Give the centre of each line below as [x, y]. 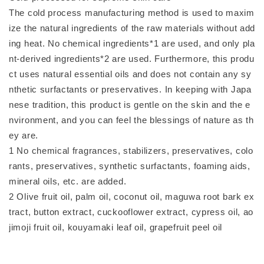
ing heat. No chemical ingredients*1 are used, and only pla [132, 43]
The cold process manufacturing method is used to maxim [132, 12]
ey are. [24, 135]
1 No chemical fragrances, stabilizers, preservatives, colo [131, 150]
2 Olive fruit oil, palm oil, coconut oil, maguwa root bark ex [132, 196]
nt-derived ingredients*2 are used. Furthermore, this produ [132, 58]
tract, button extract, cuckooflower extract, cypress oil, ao [131, 212]
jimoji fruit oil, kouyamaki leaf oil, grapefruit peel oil [115, 227]
